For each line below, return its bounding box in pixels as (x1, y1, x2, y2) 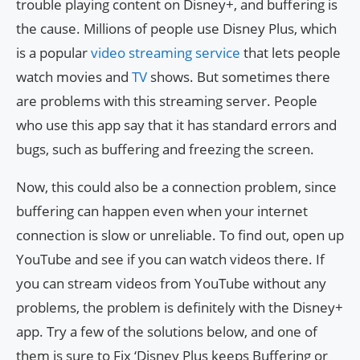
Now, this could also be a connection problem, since (16, 177, 337, 196)
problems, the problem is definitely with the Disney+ (16, 297, 343, 317)
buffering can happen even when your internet (16, 201, 308, 220)
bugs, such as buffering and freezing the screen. (16, 139, 314, 158)
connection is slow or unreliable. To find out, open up (16, 225, 344, 244)
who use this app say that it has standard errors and (16, 115, 337, 134)
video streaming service (91, 43, 243, 62)
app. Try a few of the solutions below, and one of (16, 321, 317, 341)
